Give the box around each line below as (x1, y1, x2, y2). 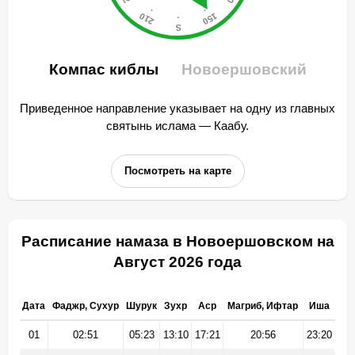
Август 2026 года (113, 254, 242, 270)
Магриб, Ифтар (227, 300, 298, 311)
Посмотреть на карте (124, 165, 231, 177)
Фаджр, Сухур (52, 300, 119, 311)
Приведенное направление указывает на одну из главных (20, 101, 335, 115)
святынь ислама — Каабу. (106, 119, 249, 132)
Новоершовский (181, 61, 307, 78)
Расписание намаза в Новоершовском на (21, 233, 334, 250)
